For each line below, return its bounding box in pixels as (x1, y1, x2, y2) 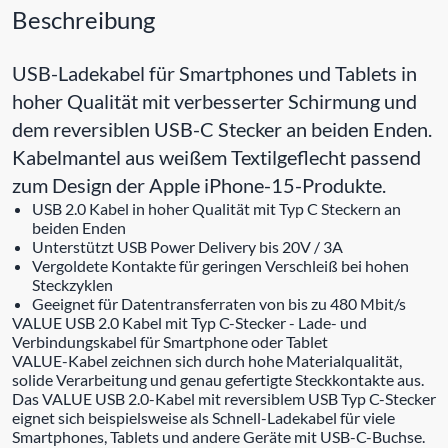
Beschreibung (12, 4, 155, 34)
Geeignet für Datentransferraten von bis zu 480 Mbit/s (32, 293, 406, 313)
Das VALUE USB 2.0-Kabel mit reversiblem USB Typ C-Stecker (12, 388, 436, 408)
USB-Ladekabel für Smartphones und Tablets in (12, 60, 417, 85)
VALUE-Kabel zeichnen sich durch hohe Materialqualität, (12, 350, 402, 370)
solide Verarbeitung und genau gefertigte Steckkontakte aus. (12, 369, 424, 389)
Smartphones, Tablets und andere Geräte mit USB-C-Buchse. (12, 426, 425, 446)
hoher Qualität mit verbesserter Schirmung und (12, 88, 417, 113)
